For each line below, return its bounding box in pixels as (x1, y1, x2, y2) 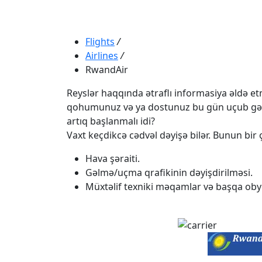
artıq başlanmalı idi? (67, 114, 155, 127)
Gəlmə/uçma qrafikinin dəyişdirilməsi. (85, 166, 253, 179)
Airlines (85, 49, 118, 62)
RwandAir (85, 63, 128, 76)
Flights (85, 35, 115, 48)
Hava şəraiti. (85, 151, 140, 165)
